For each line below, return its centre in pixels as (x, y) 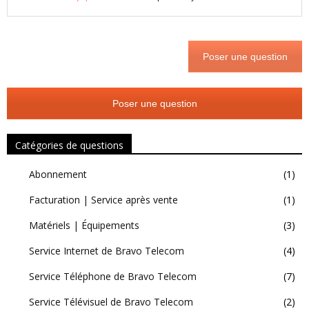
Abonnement (58, 175)
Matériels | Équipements (84, 226)
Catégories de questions (69, 146)
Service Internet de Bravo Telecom (107, 251)
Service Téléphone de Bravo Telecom (113, 277)
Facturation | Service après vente (103, 200)
